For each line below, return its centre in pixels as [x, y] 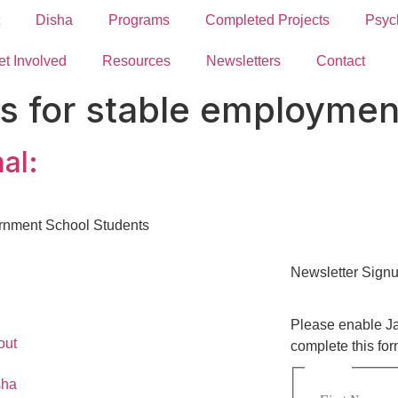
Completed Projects [267, 20]
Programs [139, 20]
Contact [341, 61]
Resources [136, 61]
